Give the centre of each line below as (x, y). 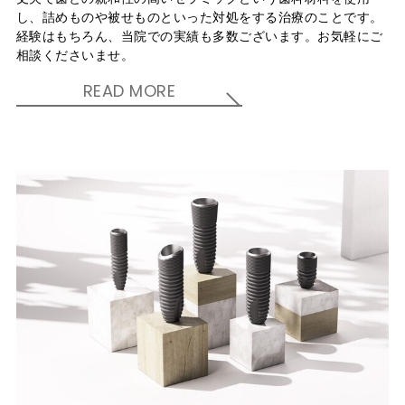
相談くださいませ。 (75, 56)
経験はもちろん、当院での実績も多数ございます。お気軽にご (199, 37)
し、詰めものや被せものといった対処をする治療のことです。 (199, 18)
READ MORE (129, 91)
